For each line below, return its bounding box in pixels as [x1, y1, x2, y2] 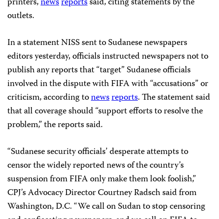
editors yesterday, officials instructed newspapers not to [7, 49, 208, 65]
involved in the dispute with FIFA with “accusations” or [7, 77, 208, 92]
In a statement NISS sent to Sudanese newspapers [7, 36, 187, 51]
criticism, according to [7, 90, 91, 106]
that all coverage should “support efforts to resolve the [7, 104, 203, 119]
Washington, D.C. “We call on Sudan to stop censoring [7, 199, 205, 215]
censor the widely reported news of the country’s [7, 158, 184, 174]
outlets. [7, 9, 34, 24]
